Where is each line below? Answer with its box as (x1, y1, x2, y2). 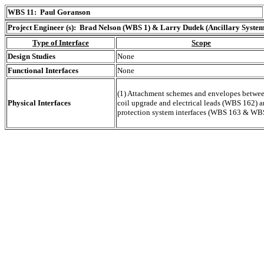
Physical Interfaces (8, 98, 71, 107)
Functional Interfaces (8, 66, 78, 75)
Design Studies (8, 52, 55, 61)
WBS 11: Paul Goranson (8, 8, 90, 16)
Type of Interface (32, 38, 89, 47)
